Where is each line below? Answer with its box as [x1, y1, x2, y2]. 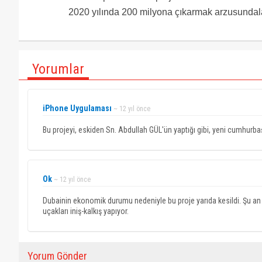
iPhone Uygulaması [43, 104, 112, 113]
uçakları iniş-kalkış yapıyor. [43, 206, 129, 216]
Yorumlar [32, 61, 84, 77]
